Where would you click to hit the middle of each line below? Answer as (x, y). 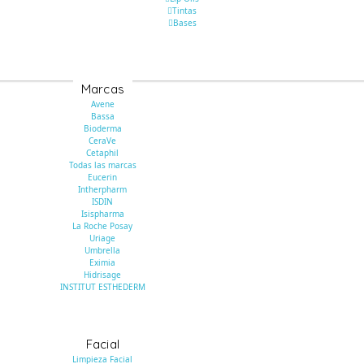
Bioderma (102, 128)
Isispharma (102, 213)
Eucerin (103, 177)
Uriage (103, 238)
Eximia (103, 262)
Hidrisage (103, 274)
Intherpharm (103, 189)
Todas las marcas (102, 165)
